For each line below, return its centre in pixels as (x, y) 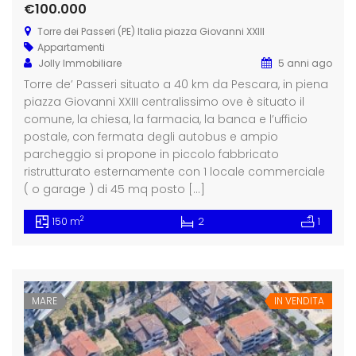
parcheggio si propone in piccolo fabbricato (151, 154)
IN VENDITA (299, 300)
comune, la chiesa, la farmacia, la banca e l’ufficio (166, 119)
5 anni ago (304, 63)
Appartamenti (71, 47)
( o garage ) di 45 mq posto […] (114, 189)
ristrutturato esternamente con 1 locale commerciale (174, 171)
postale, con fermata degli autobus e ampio (151, 136)
